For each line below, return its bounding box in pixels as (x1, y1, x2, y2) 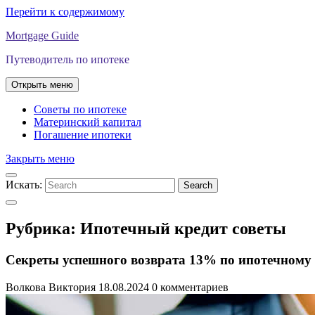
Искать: (6, 179, 42, 191)
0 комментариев (152, 281, 229, 293)
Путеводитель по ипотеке (6, 53, 129, 65)
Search (184, 180, 212, 191)
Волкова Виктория (6, 281, 96, 293)
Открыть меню (11, 79, 73, 90)
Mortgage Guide (6, 30, 79, 41)
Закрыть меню (6, 153, 75, 165)
